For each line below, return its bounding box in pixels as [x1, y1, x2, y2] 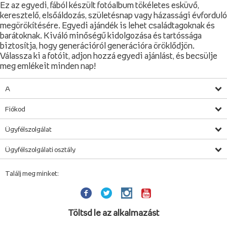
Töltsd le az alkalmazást [68, 208, 159, 217]
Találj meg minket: [5, 170, 59, 177]
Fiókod [5, 105, 25, 112]
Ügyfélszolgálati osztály [5, 146, 75, 153]
